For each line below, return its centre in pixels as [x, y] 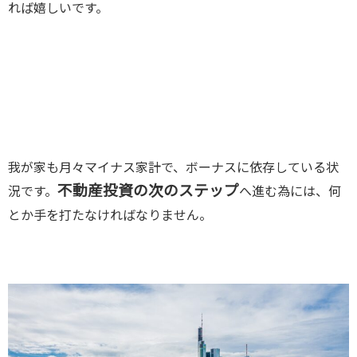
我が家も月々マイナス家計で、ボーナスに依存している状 [173, 169]
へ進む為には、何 [290, 192]
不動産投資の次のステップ [148, 192]
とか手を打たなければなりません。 [110, 216]
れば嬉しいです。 [58, 9]
